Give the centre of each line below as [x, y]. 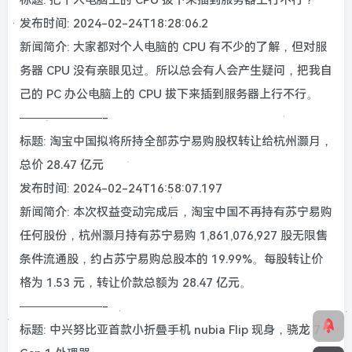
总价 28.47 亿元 [62, 165]
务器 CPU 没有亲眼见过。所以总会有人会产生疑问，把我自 [176, 70]
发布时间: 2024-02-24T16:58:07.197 [121, 188]
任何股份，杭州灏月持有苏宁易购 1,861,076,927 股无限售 [174, 235]
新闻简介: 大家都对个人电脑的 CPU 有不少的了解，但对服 [173, 47]
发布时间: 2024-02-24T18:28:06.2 [114, 23]
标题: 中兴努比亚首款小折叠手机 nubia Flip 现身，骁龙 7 [170, 330]
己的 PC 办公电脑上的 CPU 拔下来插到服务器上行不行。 [169, 94]
